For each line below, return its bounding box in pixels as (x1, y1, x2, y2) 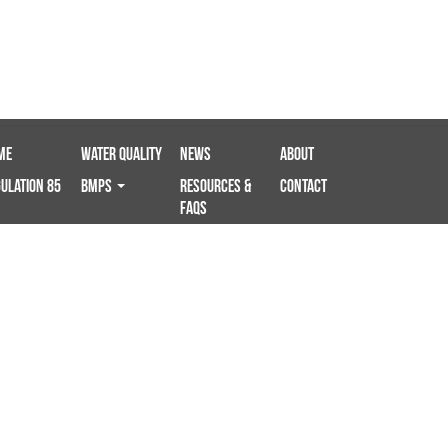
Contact (279, 176, 327, 195)
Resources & (180, 176, 252, 195)
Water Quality (80, 144, 162, 163)
